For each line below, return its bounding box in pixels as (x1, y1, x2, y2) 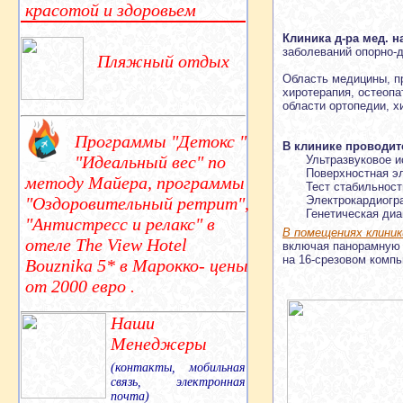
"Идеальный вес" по (75, 151, 226, 172)
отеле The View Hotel (25, 234, 187, 255)
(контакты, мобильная (111, 360, 246, 374)
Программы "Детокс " (75, 130, 246, 151)
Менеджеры (111, 333, 207, 354)
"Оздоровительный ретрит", (25, 193, 249, 213)
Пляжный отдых (97, 50, 229, 71)
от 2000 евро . (25, 275, 135, 296)
